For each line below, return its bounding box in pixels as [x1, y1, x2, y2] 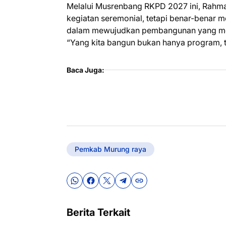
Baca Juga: [67, 65, 104, 74]
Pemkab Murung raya [75, 145, 146, 154]
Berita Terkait [67, 206, 130, 218]
